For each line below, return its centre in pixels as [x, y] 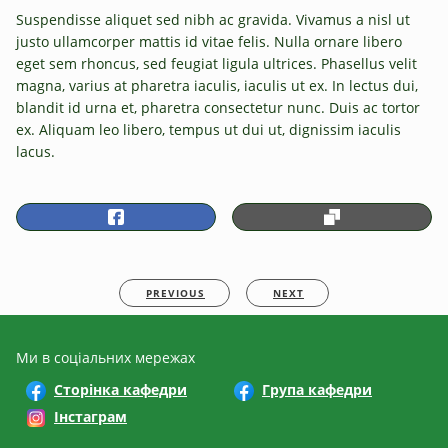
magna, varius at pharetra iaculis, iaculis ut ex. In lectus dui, [217, 85]
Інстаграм [90, 416]
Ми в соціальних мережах [105, 357]
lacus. [35, 151]
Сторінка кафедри [120, 389]
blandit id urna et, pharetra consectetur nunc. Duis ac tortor [218, 107]
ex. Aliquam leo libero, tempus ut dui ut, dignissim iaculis [208, 129]
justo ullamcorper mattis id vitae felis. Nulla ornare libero [209, 41]
